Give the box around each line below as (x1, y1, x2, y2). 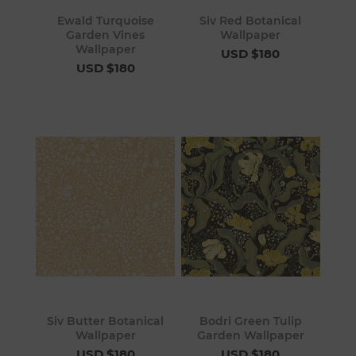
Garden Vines (66, 28, 145, 43)
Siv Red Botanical (199, 14, 302, 29)
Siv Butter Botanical (47, 313, 164, 328)
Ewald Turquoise (56, 14, 154, 29)
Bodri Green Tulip (199, 313, 302, 328)
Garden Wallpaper (196, 327, 304, 342)
